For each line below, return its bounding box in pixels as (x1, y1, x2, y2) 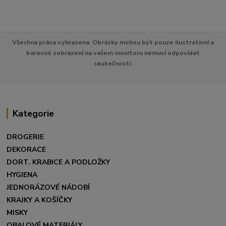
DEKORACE (7, 144, 46, 154)
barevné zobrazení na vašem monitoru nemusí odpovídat (26, 48, 200, 57)
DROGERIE (7, 132, 44, 142)
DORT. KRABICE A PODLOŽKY (7, 157, 110, 167)
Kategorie (12, 107, 54, 120)
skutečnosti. (93, 59, 133, 68)
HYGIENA (7, 169, 38, 180)
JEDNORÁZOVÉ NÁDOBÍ (7, 182, 90, 192)
